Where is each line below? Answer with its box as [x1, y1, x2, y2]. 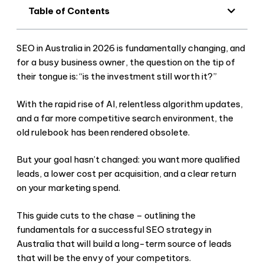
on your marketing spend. [16, 182, 120, 194]
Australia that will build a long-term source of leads [16, 237, 232, 249]
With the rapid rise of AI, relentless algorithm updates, [16, 98, 243, 110]
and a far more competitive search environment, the [16, 112, 233, 124]
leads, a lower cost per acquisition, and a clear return [16, 168, 236, 180]
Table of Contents [28, 5, 110, 17]
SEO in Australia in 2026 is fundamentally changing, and [16, 42, 245, 54]
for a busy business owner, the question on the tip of [16, 57, 235, 68]
